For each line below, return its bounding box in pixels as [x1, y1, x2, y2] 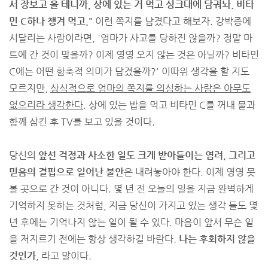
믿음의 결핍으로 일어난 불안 [9, 166, 124, 178]
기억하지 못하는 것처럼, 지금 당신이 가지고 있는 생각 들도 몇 [9, 200, 258, 211]
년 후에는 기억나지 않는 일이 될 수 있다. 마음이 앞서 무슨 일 [9, 217, 254, 228]
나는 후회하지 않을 [179, 233, 255, 245]
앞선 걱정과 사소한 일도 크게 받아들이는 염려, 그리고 [38, 150, 255, 161]
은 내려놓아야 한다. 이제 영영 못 [124, 166, 255, 178]
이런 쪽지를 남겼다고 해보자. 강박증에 [93, 16, 251, 27]
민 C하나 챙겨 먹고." [9, 16, 93, 27]
